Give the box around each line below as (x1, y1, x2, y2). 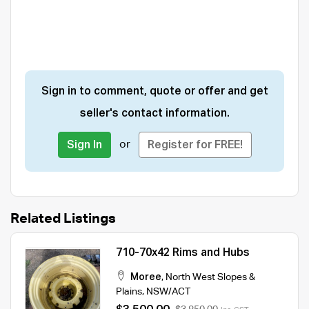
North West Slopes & (166, 272, 255, 282)
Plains (116, 286, 142, 297)
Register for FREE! (147, 139, 243, 151)
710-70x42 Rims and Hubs (116, 247, 250, 259)
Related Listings (10, 211, 116, 226)
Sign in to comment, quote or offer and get (41, 86, 268, 97)
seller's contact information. (79, 108, 230, 119)
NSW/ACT (146, 286, 190, 297)
